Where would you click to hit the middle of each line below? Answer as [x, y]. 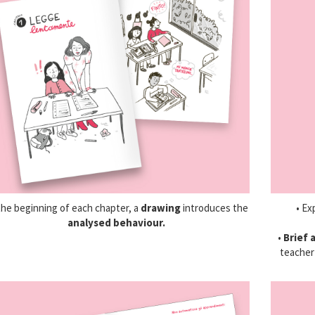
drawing [161, 207]
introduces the [215, 207]
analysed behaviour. [117, 222]
